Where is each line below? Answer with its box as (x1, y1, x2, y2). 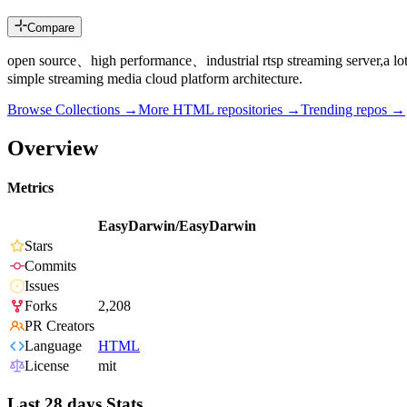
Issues (25, 278, 59, 294)
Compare (27, 21, 74, 35)
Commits (25, 258, 76, 274)
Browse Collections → (7, 102, 138, 118)
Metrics (7, 180, 54, 196)
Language (25, 338, 82, 354)
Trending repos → (301, 102, 405, 118)
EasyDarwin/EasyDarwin (98, 218, 256, 234)
